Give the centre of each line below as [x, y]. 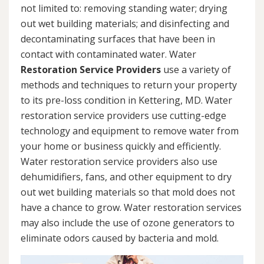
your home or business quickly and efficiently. [121, 146]
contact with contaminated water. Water [108, 55]
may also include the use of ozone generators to [128, 223]
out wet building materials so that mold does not [128, 192]
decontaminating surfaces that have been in [118, 39]
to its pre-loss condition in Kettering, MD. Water [126, 100]
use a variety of [196, 70]
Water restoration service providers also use [119, 162]
